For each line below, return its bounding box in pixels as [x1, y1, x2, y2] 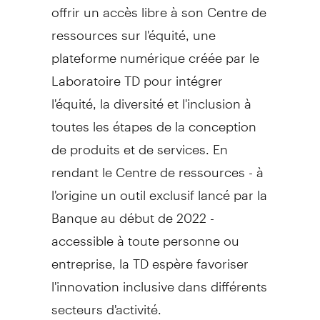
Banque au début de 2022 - [51, 197, 214, 226]
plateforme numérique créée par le [51, 37, 259, 66]
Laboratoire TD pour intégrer [51, 60, 223, 89]
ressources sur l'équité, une [51, 14, 216, 43]
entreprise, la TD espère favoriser [51, 243, 249, 271]
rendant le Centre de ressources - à [51, 151, 264, 180]
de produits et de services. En [51, 129, 228, 157]
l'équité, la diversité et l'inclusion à [51, 83, 251, 111]
